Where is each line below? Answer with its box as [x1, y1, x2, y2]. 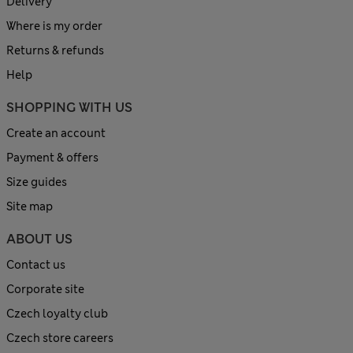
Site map [6, 199, 53, 214]
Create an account [6, 125, 106, 140]
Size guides [6, 174, 67, 189]
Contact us [6, 257, 65, 272]
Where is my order [6, 18, 102, 33]
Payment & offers [6, 150, 98, 165]
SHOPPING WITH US [6, 98, 132, 116]
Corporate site [6, 281, 84, 296]
